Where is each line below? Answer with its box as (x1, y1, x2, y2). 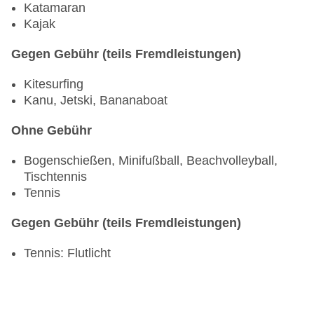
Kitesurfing (24, 77, 83, 92)
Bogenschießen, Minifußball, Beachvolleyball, (24, 153, 278, 168)
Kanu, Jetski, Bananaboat (24, 93, 168, 108)
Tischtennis (24, 170, 87, 184)
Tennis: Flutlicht (24, 246, 111, 261)
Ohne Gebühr (11, 123, 92, 138)
